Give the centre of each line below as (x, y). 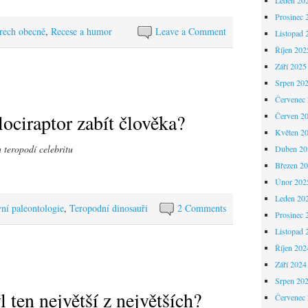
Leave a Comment (191, 31)
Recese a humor (81, 31)
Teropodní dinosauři (109, 208)
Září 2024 (290, 264)
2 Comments (202, 208)
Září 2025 (290, 66)
